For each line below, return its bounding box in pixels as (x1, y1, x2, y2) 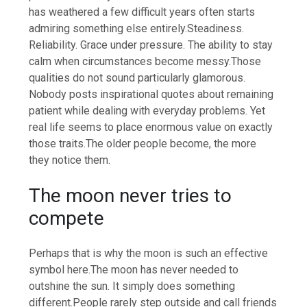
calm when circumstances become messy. (29, 54, 232, 68)
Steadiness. (187, 21, 245, 35)
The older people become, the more (86, 136, 257, 150)
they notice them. (29, 153, 111, 167)
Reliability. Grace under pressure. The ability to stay (29, 38, 273, 51)
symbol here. (29, 263, 91, 277)
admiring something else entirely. (29, 21, 188, 35)
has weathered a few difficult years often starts (29, 5, 256, 19)
